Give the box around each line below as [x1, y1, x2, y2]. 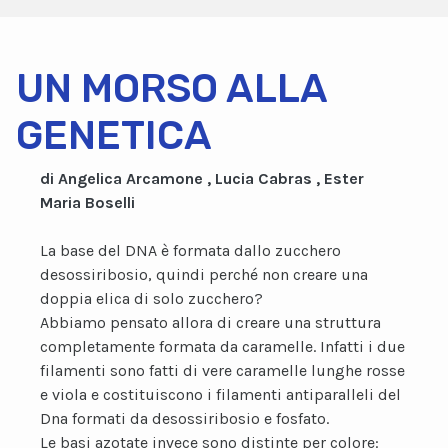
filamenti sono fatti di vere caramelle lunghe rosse [40, 361, 405, 380]
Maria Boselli [40, 193, 135, 212]
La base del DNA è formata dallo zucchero [40, 241, 341, 260]
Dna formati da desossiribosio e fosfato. [40, 409, 329, 428]
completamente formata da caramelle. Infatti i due [40, 337, 405, 356]
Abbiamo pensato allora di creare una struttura [40, 313, 381, 332]
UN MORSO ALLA [16, 65, 327, 112]
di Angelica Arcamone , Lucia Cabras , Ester [40, 169, 364, 188]
